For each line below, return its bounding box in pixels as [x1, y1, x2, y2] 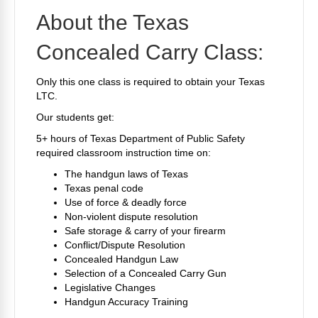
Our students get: [36, 111, 114, 123]
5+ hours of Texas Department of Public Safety [36, 132, 245, 144]
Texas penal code [65, 182, 143, 194]
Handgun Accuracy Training [65, 295, 188, 307]
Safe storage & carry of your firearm [65, 224, 226, 236]
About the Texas [36, 10, 189, 34]
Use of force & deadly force [65, 196, 187, 208]
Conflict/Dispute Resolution [65, 238, 185, 251]
